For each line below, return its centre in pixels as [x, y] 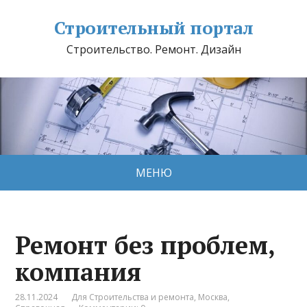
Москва [213, 297]
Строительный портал [153, 27]
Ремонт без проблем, [145, 245]
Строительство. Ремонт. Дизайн [153, 49]
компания [78, 271]
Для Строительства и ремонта [133, 297]
